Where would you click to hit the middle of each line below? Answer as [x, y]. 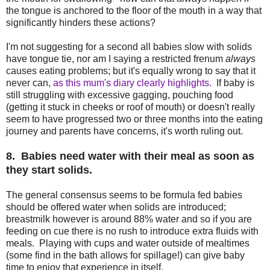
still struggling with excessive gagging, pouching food [120, 95]
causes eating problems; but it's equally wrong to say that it [131, 71]
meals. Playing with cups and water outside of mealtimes [128, 243]
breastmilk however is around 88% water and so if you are [129, 219]
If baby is [233, 83]
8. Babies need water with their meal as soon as [130, 156]
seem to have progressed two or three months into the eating [134, 119]
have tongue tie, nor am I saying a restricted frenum [116, 58]
